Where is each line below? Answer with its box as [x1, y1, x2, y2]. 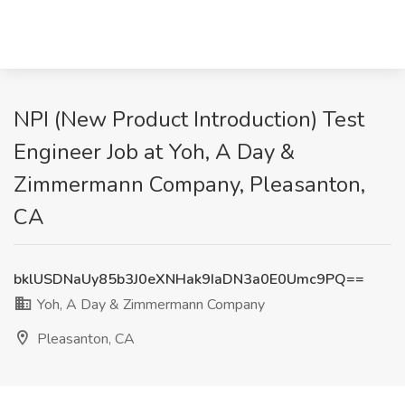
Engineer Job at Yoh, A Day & [14, 137, 295, 166]
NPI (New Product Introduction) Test [14, 105, 364, 134]
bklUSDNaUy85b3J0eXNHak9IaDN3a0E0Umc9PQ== [14, 269, 364, 289]
